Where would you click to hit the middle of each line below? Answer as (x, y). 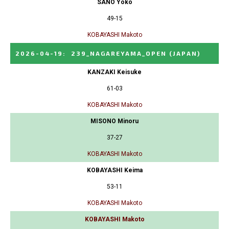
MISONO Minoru (114, 121)
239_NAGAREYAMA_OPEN (119, 53)
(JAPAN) (185, 53)
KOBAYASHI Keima (114, 170)
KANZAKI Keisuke (114, 72)
